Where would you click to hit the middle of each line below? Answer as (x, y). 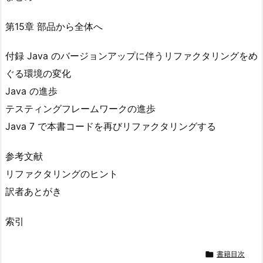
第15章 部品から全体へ (54, 26)
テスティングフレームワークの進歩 (80, 109)
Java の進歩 (31, 91)
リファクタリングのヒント (62, 174)
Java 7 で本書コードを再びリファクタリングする (111, 127)
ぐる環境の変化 (38, 74)
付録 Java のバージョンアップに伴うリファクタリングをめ (131, 56)
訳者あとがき (33, 192)
